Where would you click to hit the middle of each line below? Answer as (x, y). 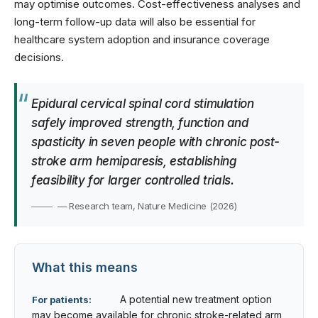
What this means (85, 267)
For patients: (62, 299)
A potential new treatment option (196, 299)
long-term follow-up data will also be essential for (135, 21)
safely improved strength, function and (140, 122)
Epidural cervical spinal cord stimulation (143, 103)
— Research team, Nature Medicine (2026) (147, 205)
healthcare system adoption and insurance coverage (142, 39)
